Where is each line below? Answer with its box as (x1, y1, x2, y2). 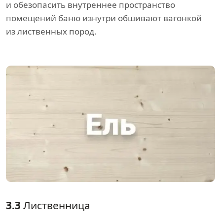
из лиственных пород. (6, 26, 97, 37)
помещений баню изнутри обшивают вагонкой (6, 12, 202, 24)
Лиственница (21, 198, 90, 212)
